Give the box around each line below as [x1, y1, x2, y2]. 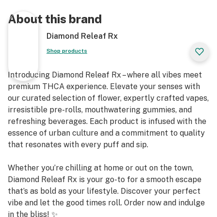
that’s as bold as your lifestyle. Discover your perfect [8, 186, 201, 196]
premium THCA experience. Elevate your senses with [8, 82, 200, 91]
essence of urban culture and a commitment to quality [8, 128, 205, 138]
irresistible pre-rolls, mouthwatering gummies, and [8, 105, 192, 114]
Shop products [46, 47, 87, 54]
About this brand [8, 12, 102, 26]
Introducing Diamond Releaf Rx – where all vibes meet [8, 70, 202, 79]
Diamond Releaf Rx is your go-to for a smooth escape [8, 175, 201, 184]
